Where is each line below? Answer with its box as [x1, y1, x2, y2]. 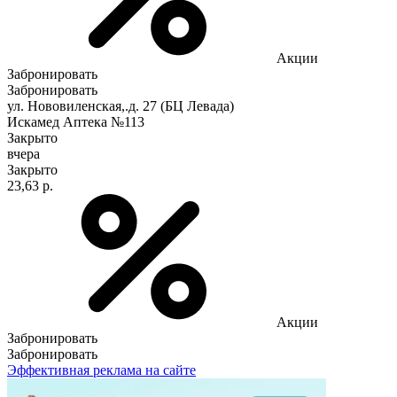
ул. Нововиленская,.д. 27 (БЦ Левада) [7, 97, 234, 113]
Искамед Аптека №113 [7, 113, 144, 129]
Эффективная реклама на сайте [7, 362, 196, 378]
